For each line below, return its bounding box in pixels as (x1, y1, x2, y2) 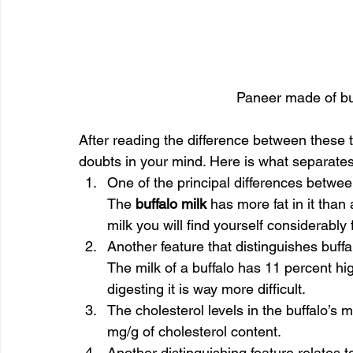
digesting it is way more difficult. (107, 280, 306, 297)
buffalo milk (136, 195, 206, 212)
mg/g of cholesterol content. (107, 322, 281, 340)
